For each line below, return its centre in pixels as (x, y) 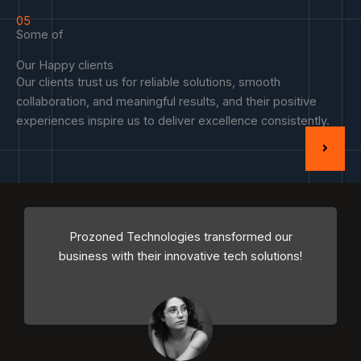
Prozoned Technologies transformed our (180, 237)
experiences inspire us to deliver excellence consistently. (173, 121)
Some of (39, 35)
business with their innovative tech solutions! (180, 256)
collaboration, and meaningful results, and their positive (166, 102)
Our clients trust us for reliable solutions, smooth (148, 83)
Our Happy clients (65, 66)
